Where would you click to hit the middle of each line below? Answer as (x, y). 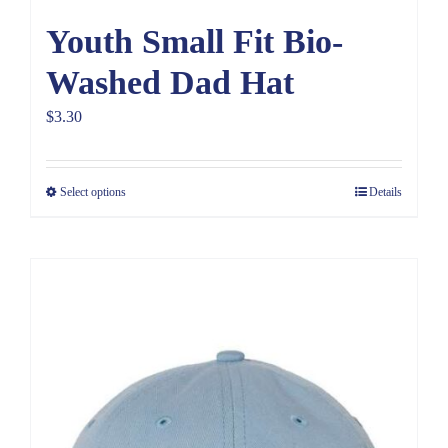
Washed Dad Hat (170, 83)
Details (385, 192)
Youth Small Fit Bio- (194, 42)
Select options (93, 192)
